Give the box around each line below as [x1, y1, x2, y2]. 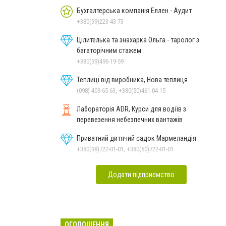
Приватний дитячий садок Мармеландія [77, 134, 196, 142]
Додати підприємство [108, 170, 175, 179]
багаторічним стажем [77, 46, 141, 54]
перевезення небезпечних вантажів [77, 115, 183, 124]
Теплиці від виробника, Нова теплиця [77, 75, 188, 84]
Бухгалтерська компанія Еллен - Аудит [77, 6, 192, 15]
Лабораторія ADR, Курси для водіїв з [77, 104, 186, 113]
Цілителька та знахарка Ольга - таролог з [77, 35, 199, 44]
